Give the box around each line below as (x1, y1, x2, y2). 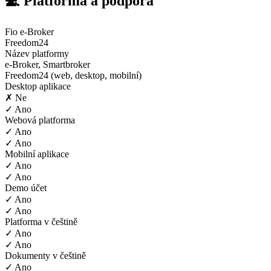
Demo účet (5, 182, 47, 193)
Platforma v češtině (5, 216, 77, 227)
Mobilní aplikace (5, 148, 69, 159)
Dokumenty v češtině (5, 250, 86, 261)
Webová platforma (5, 114, 75, 125)
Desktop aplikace (5, 80, 71, 91)
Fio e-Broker (5, 26, 54, 37)
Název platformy (5, 48, 69, 59)
